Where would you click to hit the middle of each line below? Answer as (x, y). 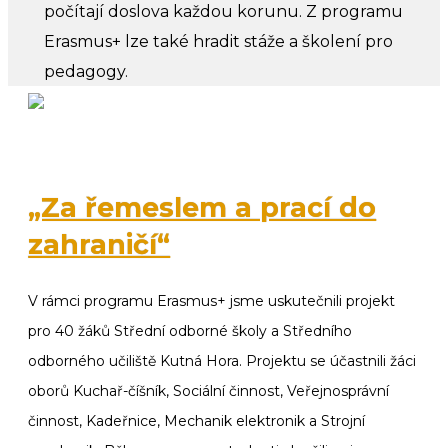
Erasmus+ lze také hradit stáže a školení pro (218, 41)
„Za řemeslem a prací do (202, 208)
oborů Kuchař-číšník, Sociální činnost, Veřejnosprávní (209, 390)
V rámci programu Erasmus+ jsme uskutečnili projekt (212, 300)
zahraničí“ (99, 245)
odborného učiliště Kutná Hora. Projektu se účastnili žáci (222, 360)
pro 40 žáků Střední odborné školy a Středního (190, 330)
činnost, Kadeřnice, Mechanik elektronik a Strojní (197, 420)
